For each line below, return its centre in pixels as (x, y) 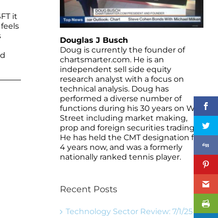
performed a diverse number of (120, 98)
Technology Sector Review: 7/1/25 (129, 211)
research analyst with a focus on (122, 79)
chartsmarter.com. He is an (112, 59)
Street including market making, (123, 118)
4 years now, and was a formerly (121, 147)
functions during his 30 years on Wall (131, 108)
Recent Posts (88, 189)
